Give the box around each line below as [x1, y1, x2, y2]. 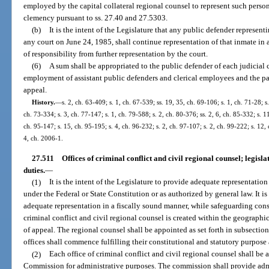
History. [31, 98, 55, 106]
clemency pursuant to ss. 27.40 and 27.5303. [23, 13, 168, 23]
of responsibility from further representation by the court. [23, 49, 208, 59]
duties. [23, 165, 46, 175]
